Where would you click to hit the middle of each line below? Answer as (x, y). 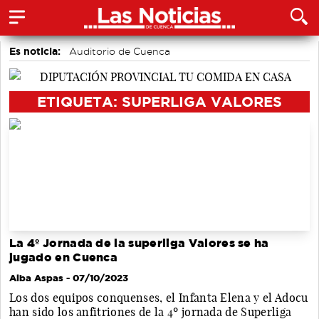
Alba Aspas (36, 278)
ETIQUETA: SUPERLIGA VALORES (159, 101)
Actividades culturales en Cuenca (96, 68)
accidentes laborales (64, 85)
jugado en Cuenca (64, 258)
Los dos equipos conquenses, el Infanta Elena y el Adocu (159, 298)
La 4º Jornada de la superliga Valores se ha (139, 244)
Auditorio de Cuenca (120, 51)
